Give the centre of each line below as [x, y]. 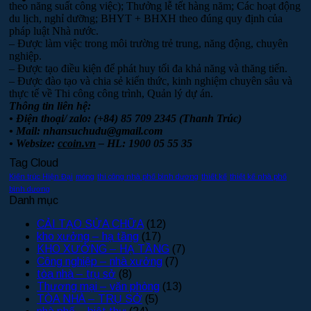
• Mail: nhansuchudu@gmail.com [86, 131]
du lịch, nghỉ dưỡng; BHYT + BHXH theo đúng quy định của [146, 18]
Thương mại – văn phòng [98, 286]
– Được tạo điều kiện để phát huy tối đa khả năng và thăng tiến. [148, 68]
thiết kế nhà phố [258, 176]
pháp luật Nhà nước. [54, 31]
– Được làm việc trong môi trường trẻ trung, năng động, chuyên [149, 43]
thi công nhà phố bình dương [148, 176]
